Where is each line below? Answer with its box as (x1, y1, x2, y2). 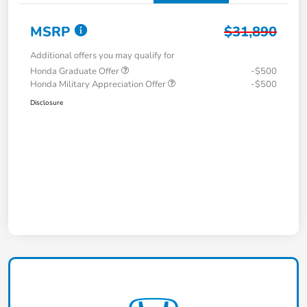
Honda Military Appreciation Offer (30, 78, 168, 91)
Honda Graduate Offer (30, 65, 121, 78)
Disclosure (30, 98, 63, 108)
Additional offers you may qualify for (30, 49, 175, 62)
